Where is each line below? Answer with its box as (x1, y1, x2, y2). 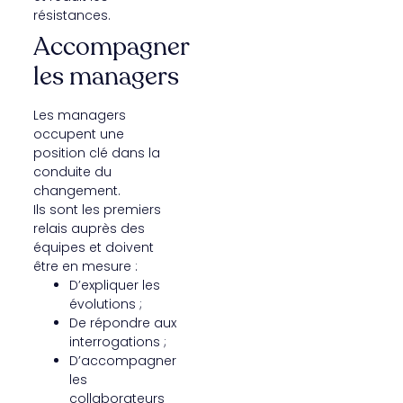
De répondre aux (68, 313, 176, 332)
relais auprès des (32, 219, 145, 237)
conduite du (32, 162, 112, 181)
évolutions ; (68, 294, 142, 313)
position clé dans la (32, 143, 160, 162)
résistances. (32, 5, 111, 24)
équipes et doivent (32, 237, 154, 256)
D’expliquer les (68, 275, 160, 294)
